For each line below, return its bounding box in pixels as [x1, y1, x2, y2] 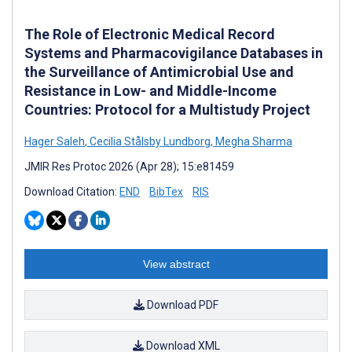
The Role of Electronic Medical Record [24, 25, 275, 42]
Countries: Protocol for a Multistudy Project [24, 101, 310, 118]
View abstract [142, 257, 210, 270]
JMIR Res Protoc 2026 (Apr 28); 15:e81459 [24, 159, 234, 173]
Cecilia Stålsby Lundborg [87, 134, 211, 148]
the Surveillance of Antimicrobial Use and [24, 63, 294, 80]
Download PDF [145, 298, 218, 311]
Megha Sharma [213, 134, 292, 148]
